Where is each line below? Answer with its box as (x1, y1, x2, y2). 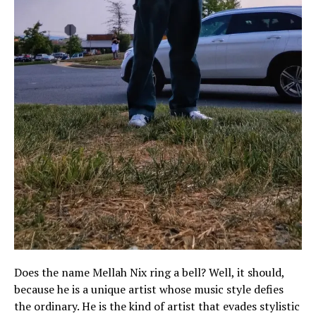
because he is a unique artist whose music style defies (14, 281, 284, 298)
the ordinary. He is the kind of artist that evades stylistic (14, 298, 300, 315)
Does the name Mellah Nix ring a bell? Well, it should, (14, 265, 284, 281)
